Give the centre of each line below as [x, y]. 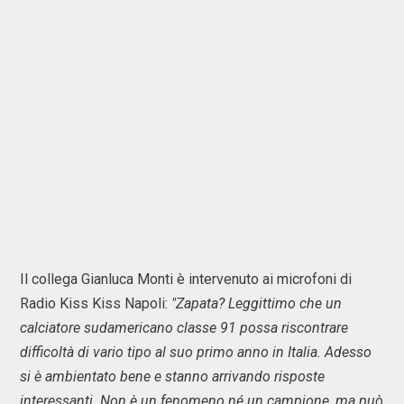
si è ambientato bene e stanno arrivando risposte [172, 376]
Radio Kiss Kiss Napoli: [96, 303]
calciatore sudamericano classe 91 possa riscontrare [184, 328]
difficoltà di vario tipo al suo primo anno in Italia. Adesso [196, 352]
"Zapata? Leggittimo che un [257, 303]
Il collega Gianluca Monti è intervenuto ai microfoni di [186, 279]
